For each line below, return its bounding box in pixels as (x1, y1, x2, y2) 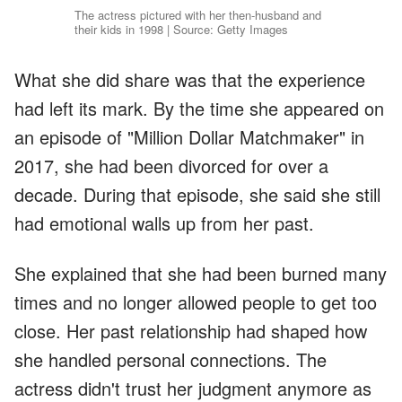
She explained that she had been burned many (14, 259, 387, 286)
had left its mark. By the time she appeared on (14, 94, 384, 121)
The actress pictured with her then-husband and (74, 5, 322, 23)
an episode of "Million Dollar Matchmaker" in (14, 123, 364, 150)
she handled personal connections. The (14, 345, 327, 372)
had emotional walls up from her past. (14, 209, 314, 236)
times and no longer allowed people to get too (14, 288, 377, 315)
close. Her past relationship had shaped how (14, 317, 367, 344)
